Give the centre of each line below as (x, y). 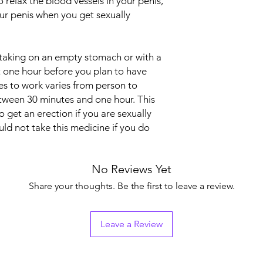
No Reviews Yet (131, 169)
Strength (207, 28)
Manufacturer (215, 65)
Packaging (210, 102)
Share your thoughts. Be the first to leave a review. (131, 186)
